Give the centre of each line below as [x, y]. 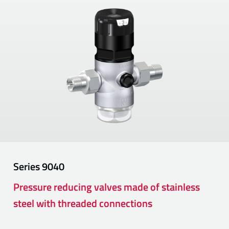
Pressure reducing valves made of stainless [107, 187]
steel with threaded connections [83, 203]
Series [28, 166]
